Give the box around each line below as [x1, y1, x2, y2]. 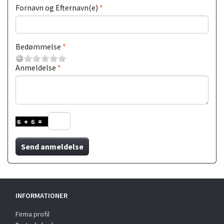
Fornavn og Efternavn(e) [15, 2, 98, 12]
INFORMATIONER [15, 190, 67, 200]
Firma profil [15, 209, 49, 218]
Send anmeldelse [21, 141, 83, 151]
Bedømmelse [15, 41, 61, 51]
